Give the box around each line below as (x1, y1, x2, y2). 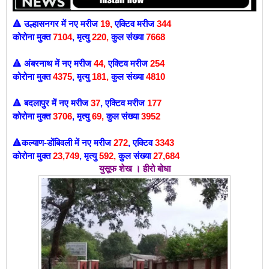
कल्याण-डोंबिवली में (22, 138, 82, 148)
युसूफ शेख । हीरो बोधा (98, 164, 171, 174)
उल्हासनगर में (24, 19, 68, 29)
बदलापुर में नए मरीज (24, 98, 91, 109)
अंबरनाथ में (24, 58, 62, 69)
